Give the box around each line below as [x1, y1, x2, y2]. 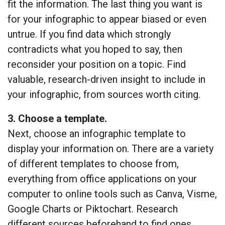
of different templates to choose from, [8, 158, 179, 170]
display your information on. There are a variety [8, 143, 213, 155]
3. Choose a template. [8, 113, 107, 125]
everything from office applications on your [8, 173, 197, 185]
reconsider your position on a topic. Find [8, 58, 186, 71]
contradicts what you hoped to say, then [8, 43, 182, 56]
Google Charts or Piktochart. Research [8, 203, 178, 215]
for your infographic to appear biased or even [8, 13, 206, 26]
